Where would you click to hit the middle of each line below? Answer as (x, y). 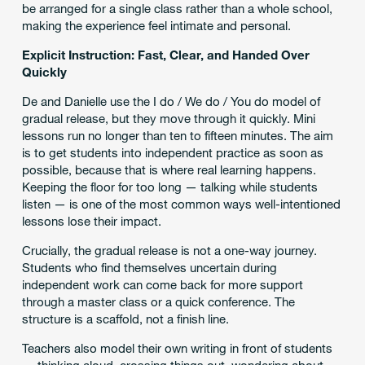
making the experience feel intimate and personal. (156, 26)
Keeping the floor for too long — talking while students (169, 187)
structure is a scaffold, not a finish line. (125, 319)
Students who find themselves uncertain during (149, 268)
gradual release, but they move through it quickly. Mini (168, 119)
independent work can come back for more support (162, 285)
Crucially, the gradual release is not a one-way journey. (169, 251)
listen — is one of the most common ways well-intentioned (181, 204)
